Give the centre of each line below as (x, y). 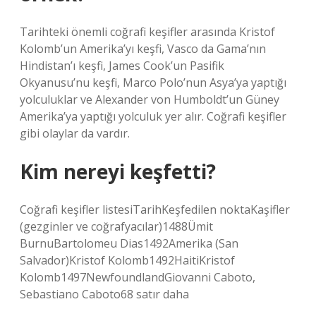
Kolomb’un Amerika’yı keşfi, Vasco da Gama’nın (143, 49)
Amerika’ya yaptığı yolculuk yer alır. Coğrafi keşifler (153, 116)
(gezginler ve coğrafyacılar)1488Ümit (116, 226)
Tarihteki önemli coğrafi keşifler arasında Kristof (147, 32)
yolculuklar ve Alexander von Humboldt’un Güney (150, 99)
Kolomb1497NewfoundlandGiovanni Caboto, (138, 277)
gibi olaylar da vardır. (75, 133)
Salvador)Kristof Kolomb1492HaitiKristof (127, 260)
